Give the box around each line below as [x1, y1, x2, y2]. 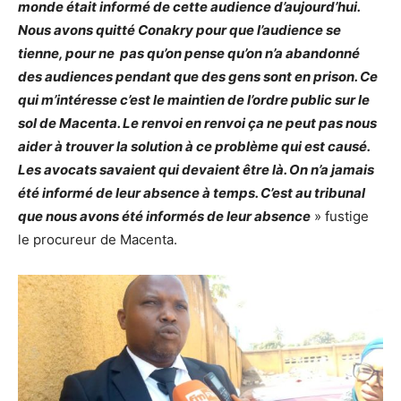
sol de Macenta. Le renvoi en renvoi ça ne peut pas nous [18, 114, 377, 132]
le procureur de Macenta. [18, 230, 177, 248]
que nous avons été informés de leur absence [18, 207, 311, 225]
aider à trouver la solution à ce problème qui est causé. [18, 137, 370, 155]
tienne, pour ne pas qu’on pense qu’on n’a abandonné [18, 44, 360, 62]
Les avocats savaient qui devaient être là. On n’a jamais [18, 160, 374, 178]
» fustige [311, 207, 369, 225]
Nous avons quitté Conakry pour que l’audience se [18, 21, 341, 38]
